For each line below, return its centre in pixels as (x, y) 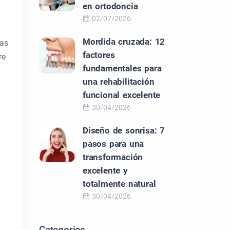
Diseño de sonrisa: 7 (124, 130)
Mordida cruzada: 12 (124, 42)
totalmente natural (119, 184)
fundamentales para (122, 68)
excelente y (105, 170)
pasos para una (113, 144)
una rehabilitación (119, 82)
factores (99, 55)
